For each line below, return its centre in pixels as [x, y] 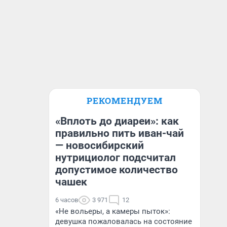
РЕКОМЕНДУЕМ [125, 101]
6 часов [67, 200]
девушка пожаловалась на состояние [124, 221]
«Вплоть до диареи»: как [117, 121]
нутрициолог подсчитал [116, 158]
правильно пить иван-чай [120, 133]
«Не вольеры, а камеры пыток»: [113, 211]
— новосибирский [100, 145]
